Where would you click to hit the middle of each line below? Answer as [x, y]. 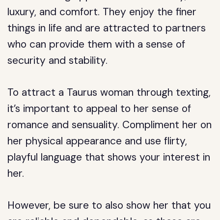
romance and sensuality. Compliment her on [110, 125]
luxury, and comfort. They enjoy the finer [102, 12]
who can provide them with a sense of [96, 44]
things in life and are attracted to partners [107, 28]
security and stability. [58, 60]
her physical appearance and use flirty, [97, 141]
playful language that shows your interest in [109, 157]
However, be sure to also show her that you [109, 205]
